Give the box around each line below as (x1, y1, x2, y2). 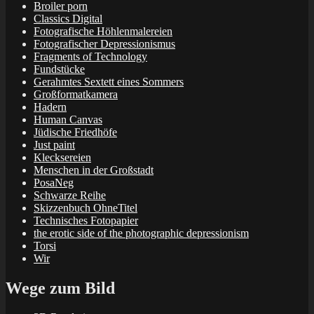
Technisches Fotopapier (34, 214, 138, 226)
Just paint (34, 138, 75, 151)
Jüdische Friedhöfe (34, 125, 117, 138)
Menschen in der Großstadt (34, 163, 153, 176)
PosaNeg (34, 176, 74, 189)
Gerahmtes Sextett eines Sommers (34, 75, 184, 88)
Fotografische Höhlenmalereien (34, 25, 172, 37)
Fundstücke (34, 62, 85, 75)
